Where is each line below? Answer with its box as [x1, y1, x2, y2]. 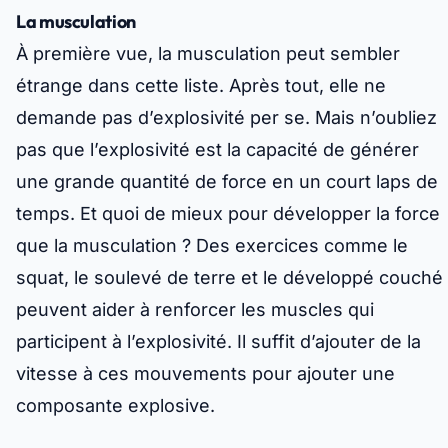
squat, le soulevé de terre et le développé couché [16, 267, 443, 289]
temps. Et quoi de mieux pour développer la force [16, 203, 440, 225]
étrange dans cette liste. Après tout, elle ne [16, 75, 386, 97]
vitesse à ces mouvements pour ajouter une [16, 363, 395, 385]
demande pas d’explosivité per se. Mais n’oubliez [16, 107, 437, 129]
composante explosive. [16, 395, 215, 417]
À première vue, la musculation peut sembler [16, 43, 400, 65]
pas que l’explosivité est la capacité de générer [16, 139, 419, 161]
